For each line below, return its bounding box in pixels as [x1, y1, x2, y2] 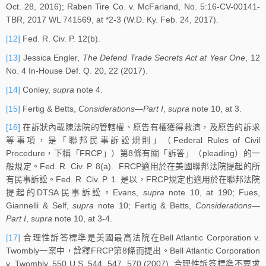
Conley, [20, 84, 53, 94]
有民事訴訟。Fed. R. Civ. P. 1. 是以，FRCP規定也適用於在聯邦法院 [6, 175, 260, 185]
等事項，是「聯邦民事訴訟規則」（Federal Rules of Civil [6, 135, 260, 145]
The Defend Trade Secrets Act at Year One [82, 52, 246, 62]
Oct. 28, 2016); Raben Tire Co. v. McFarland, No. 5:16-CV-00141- [6, 2, 260, 12]
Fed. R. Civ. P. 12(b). [20, 34, 100, 44]
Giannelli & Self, [6, 201, 73, 211]
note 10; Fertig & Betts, [94, 201, 196, 211]
